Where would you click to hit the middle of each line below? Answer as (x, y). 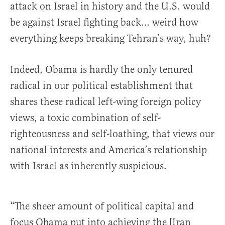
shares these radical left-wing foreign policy (105, 102)
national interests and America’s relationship (108, 150)
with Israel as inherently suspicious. (88, 166)
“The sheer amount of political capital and (102, 206)
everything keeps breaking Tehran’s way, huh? (110, 38)
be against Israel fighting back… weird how (104, 22)
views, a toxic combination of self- (85, 118)
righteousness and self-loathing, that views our (112, 134)
